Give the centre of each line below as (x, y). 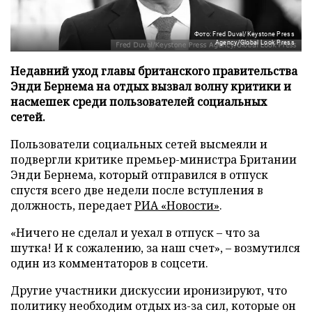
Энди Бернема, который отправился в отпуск (139, 174)
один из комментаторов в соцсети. (109, 263)
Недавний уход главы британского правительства (154, 71)
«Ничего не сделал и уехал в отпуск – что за (135, 232)
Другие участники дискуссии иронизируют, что (149, 290)
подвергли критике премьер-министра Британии (154, 159)
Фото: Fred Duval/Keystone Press (244, 34)
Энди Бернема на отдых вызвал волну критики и (151, 86)
